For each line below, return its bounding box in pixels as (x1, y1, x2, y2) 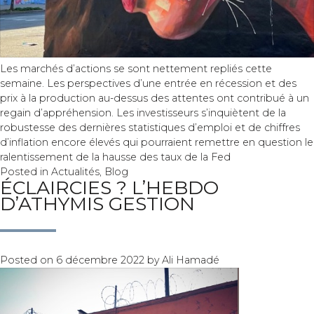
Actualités (51, 165, 100, 179)
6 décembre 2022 (56, 254, 144, 267)
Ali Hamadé (162, 254, 219, 267)
